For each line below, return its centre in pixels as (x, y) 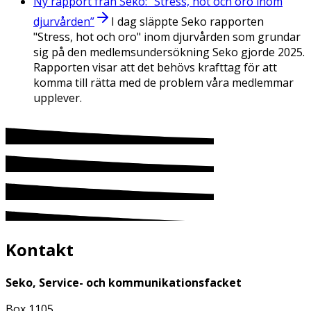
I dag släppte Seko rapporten (187, 22)
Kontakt (40, 250)
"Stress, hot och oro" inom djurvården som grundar (167, 37)
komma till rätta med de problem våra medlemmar (163, 83)
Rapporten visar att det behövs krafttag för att (155, 68)
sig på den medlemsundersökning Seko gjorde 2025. (169, 52)
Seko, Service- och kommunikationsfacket (124, 283)
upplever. (58, 98)
